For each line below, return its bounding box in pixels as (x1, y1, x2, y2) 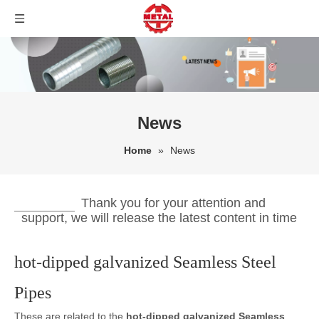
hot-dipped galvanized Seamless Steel (14, 253, 276, 271)
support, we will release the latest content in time (21, 211, 297, 225)
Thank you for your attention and (81, 196, 266, 210)
